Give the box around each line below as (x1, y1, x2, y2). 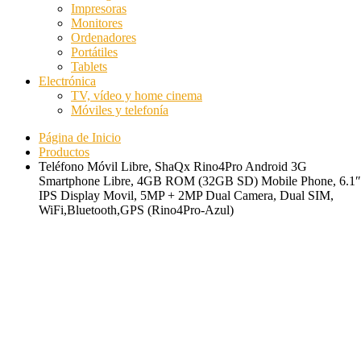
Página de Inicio (39, 130, 121, 144)
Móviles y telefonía (71, 102, 168, 117)
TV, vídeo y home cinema (71, 88, 202, 102)
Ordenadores (71, 30, 136, 44)
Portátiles (71, 44, 118, 59)
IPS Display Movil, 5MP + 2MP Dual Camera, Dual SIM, (39, 188, 334, 202)
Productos (39, 144, 89, 159)
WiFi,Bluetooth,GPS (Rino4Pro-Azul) (39, 202, 234, 217)
